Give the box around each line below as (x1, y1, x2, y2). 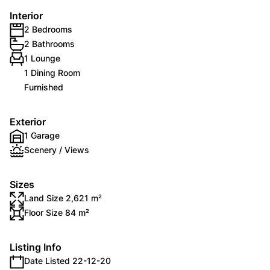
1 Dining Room (24, 67, 80, 78)
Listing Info (10, 241, 61, 253)
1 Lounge (24, 53, 60, 63)
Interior (10, 10, 43, 22)
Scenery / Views (24, 145, 89, 155)
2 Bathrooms (24, 39, 75, 49)
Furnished (24, 82, 63, 92)
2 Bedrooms (24, 24, 72, 34)
